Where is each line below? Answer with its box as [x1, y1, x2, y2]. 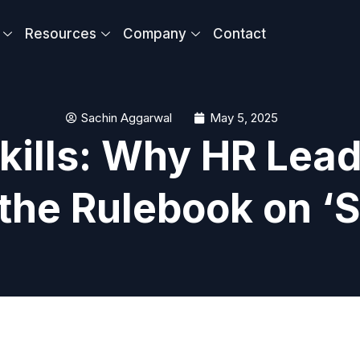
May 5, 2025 [210, 110, 278, 125]
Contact [213, 26, 267, 42]
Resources [25, 26, 97, 42]
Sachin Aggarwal [81, 110, 172, 125]
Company [123, 26, 187, 42]
